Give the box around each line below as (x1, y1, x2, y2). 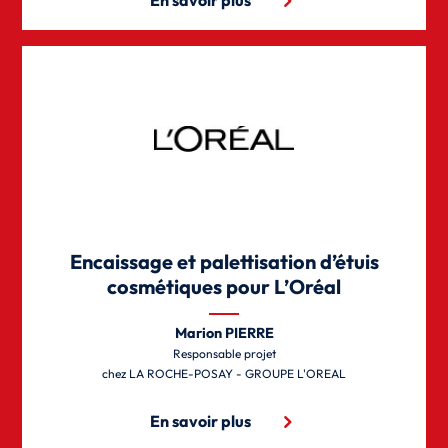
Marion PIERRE (174, 323, 274, 342)
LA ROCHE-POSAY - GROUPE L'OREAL (129, 365, 346, 381)
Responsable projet (172, 345, 276, 361)
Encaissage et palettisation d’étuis (69, 248, 379, 274)
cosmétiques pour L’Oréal (107, 273, 341, 299)
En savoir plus (149, 410, 251, 431)
